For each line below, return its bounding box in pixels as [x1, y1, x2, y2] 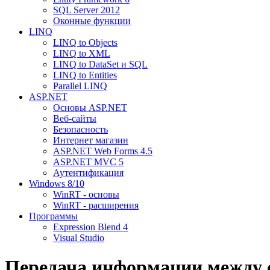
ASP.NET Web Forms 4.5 [53, 146, 152, 156]
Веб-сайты [53, 113, 96, 124]
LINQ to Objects [53, 37, 118, 48]
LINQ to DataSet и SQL [53, 59, 148, 69]
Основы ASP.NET [53, 102, 127, 113]
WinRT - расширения [53, 200, 139, 210]
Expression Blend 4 [53, 222, 128, 232]
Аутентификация [53, 168, 124, 178]
